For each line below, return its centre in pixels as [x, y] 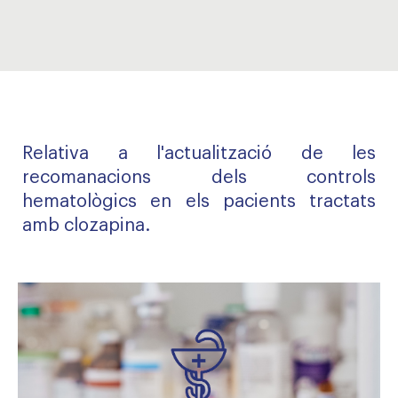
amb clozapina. [86, 226]
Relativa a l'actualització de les [199, 154]
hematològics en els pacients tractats [199, 202]
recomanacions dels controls [199, 178]
